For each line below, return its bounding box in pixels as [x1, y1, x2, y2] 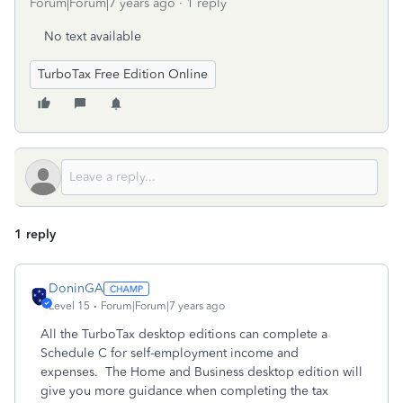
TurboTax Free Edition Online [38, 67, 208, 82]
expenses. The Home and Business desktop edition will [40, 364, 363, 380]
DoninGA [49, 281, 103, 296]
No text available [44, 29, 141, 44]
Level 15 [49, 300, 90, 312]
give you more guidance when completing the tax [40, 383, 328, 399]
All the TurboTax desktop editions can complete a [40, 327, 327, 342]
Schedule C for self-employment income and [40, 345, 299, 361]
